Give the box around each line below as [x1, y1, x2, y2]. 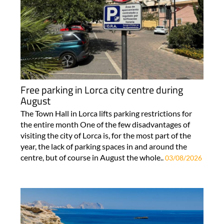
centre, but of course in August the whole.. [20, 152, 165, 162]
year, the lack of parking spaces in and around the [20, 141, 187, 151]
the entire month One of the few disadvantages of [20, 119, 190, 129]
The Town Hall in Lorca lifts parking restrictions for [20, 108, 192, 118]
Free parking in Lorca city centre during [20, 82, 183, 98]
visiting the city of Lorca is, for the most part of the [20, 130, 191, 140]
